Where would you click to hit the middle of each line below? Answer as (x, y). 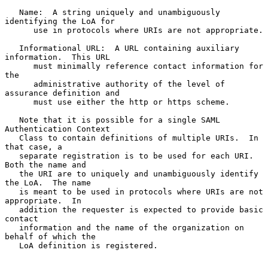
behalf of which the (50, 236)
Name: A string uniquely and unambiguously (12, 12)
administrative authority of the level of (19, 84)
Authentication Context (57, 129)
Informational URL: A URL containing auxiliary (12, 48)
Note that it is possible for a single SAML (12, 120)
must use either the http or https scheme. (19, 102)
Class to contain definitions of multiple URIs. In (12, 138)
